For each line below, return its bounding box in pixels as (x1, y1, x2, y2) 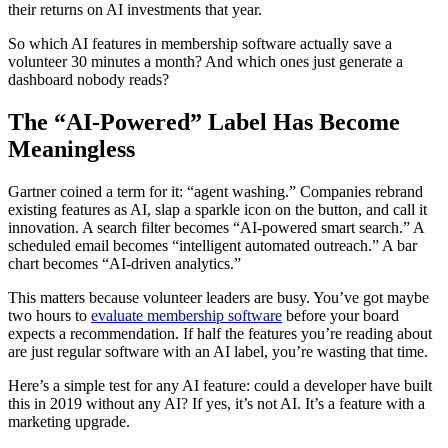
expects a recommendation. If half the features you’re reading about (8, 324, 432, 342)
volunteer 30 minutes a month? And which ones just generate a (8, 52, 403, 70)
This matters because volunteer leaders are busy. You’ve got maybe (8, 288, 429, 306)
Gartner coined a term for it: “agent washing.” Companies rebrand (8, 182, 423, 200)
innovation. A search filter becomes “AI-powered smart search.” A (8, 218, 424, 236)
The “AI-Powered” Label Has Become (8, 108, 400, 135)
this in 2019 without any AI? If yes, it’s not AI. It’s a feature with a (8, 394, 425, 412)
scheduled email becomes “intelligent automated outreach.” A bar (8, 236, 417, 254)
